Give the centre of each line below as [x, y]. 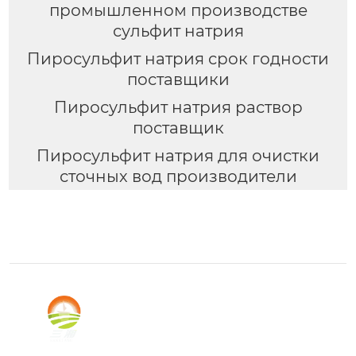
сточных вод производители [178, 176]
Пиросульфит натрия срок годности [178, 58]
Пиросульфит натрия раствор [178, 107]
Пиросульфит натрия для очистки [178, 155]
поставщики [178, 79]
